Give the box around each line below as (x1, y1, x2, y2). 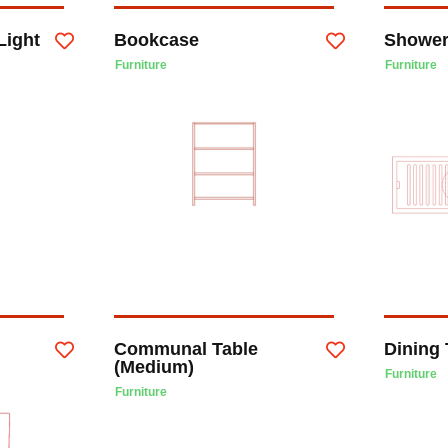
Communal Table (113, 339, 258, 360)
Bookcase (113, 29, 199, 50)
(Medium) (113, 357, 194, 378)
